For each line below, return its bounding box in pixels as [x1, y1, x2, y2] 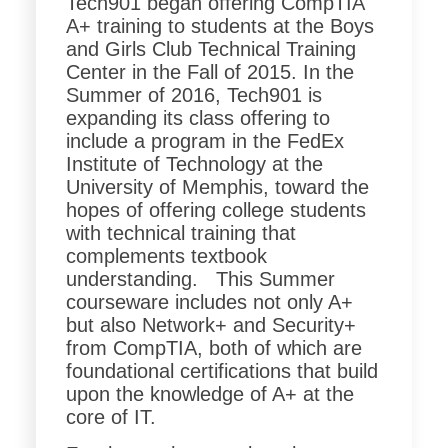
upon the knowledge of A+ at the [65, 382, 354, 405]
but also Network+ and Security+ [65, 313, 356, 336]
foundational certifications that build [65, 359, 378, 382]
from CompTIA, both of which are [65, 336, 362, 359]
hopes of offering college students [65, 198, 366, 221]
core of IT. [65, 405, 156, 428]
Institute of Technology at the [65, 152, 323, 175]
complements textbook [65, 244, 267, 267]
